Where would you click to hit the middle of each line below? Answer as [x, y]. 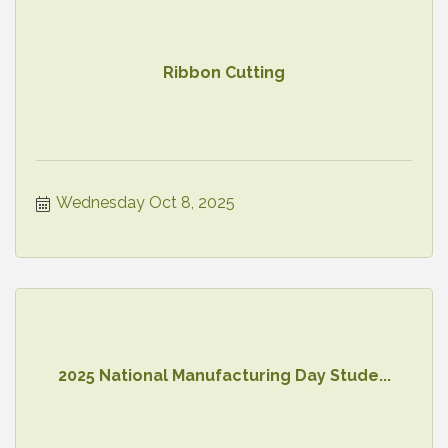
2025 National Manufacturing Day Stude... [224, 376]
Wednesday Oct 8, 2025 [145, 202]
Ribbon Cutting [224, 73]
